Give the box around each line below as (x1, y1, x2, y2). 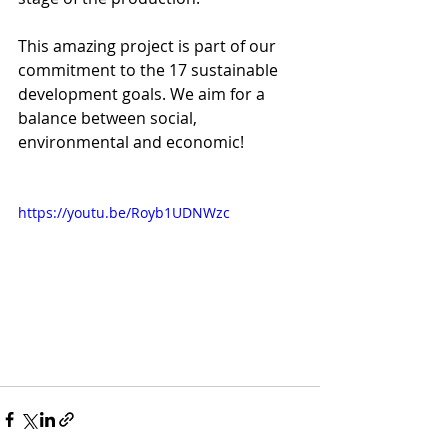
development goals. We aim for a (18, 83, 269, 105)
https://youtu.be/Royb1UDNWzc (18, 203, 230, 222)
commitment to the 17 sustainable (18, 59, 282, 81)
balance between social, (18, 107, 201, 129)
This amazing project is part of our (18, 35, 280, 57)
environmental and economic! (18, 131, 244, 153)
